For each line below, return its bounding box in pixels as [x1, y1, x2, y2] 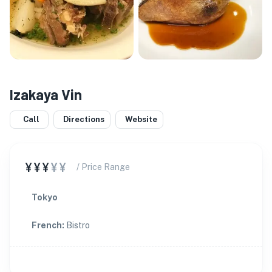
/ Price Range [76, 162, 130, 172]
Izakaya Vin [10, 86, 82, 103]
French [32, 220, 62, 230]
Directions [63, 115, 104, 124]
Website [125, 115, 157, 124]
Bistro [66, 220, 90, 230]
